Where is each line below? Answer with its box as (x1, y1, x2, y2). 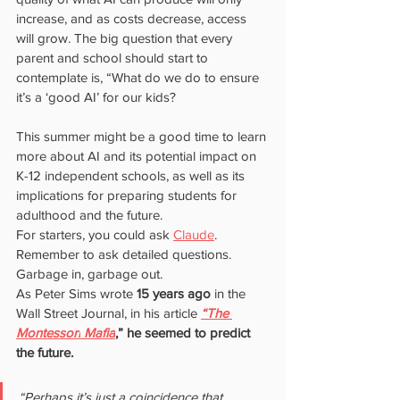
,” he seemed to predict (115, 325, 254, 340)
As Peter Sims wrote (16, 286, 137, 301)
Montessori (16, 325, 80, 340)
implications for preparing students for (16, 187, 240, 203)
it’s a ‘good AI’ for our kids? (16, 89, 176, 104)
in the (214, 286, 249, 301)
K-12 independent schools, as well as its (16, 168, 248, 183)
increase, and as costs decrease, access (16, 11, 250, 26)
